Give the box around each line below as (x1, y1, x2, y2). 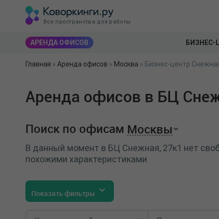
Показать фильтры (31, 189, 96, 198)
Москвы (127, 121, 173, 137)
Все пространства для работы (44, 18, 131, 25)
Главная (25, 60, 51, 68)
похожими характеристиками (25, 153, 147, 165)
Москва (114, 60, 138, 68)
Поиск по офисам (25, 121, 124, 136)
